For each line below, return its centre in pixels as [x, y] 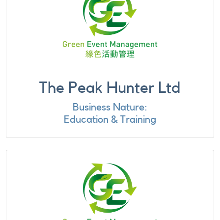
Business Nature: [110, 107]
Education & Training [110, 120]
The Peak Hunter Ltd [110, 88]
